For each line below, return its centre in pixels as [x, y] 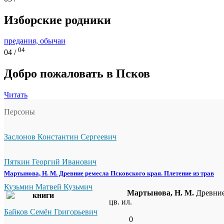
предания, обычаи [35, 41]
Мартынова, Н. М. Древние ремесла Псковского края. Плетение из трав [109, 173]
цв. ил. [120, 201]
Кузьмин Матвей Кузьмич [48, 186]
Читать [16, 94]
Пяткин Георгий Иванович [50, 161]
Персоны [19, 111]
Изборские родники [57, 20]
